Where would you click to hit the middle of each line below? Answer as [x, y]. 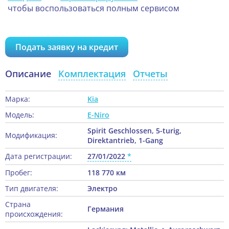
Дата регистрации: [39, 156]
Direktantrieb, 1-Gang [125, 141]
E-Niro [98, 115]
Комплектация [92, 74]
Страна [18, 204]
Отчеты [150, 74]
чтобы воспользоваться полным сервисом [94, 8]
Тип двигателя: [32, 189]
